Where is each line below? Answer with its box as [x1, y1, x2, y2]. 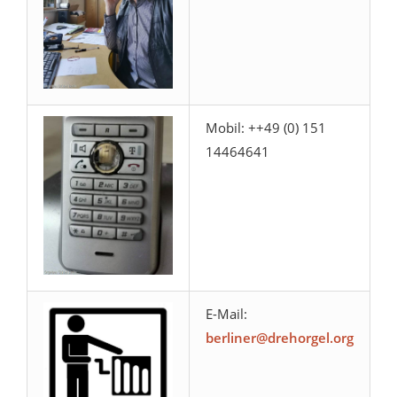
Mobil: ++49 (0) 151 [206, 119, 326, 137]
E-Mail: [206, 305, 247, 323]
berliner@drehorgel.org [206, 329, 354, 347]
